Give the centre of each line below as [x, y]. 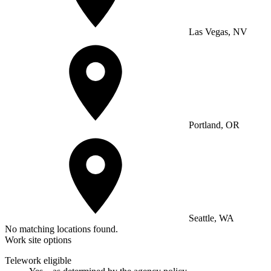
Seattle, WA [210, 218]
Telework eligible [38, 260]
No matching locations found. [61, 229]
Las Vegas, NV [217, 31]
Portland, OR [213, 125]
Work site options [38, 240]
